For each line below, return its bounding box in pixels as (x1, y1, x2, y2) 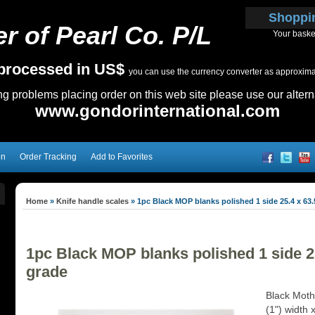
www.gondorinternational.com (35, 101, 280, 120)
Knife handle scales (56, 197, 129, 205)
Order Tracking (20, 152, 77, 162)
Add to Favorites (91, 152, 153, 162)
